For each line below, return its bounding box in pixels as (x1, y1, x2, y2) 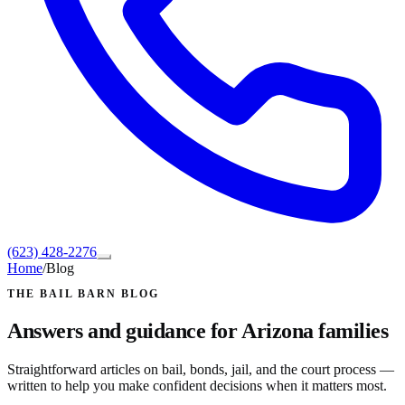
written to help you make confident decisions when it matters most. (7, 378, 387, 394)
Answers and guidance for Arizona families (7, 319, 389, 344)
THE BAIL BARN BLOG (7, 287, 159, 301)
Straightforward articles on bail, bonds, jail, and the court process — (7, 362, 394, 378)
